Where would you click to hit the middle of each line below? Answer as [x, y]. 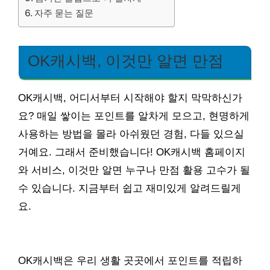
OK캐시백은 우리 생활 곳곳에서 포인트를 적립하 [130, 261]
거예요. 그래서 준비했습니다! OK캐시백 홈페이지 [132, 152]
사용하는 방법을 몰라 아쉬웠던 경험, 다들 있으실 [131, 134]
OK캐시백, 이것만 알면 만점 [126, 61]
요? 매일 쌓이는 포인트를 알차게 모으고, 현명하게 [134, 116]
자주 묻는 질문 [64, 13]
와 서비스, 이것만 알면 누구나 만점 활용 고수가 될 [134, 171]
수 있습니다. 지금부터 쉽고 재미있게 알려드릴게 [130, 189]
